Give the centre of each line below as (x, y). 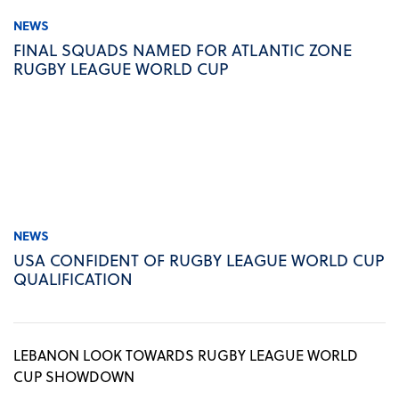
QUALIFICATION (73, 279)
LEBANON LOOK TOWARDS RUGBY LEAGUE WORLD (186, 355)
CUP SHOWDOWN (74, 377)
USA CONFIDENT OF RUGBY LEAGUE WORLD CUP (199, 260)
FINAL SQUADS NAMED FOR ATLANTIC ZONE (183, 50)
